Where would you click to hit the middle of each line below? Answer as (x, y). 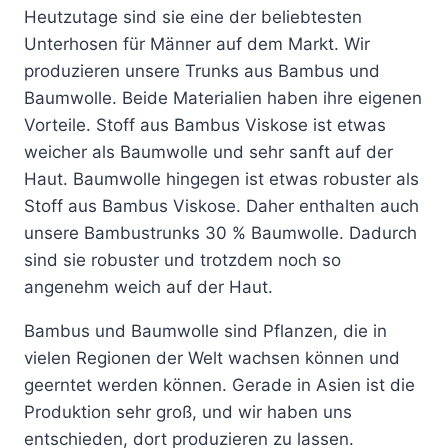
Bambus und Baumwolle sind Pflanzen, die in (205, 331)
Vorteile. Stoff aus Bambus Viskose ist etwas (205, 125)
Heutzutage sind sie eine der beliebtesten (193, 17)
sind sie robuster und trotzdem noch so (182, 260)
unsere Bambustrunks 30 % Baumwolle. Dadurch (220, 233)
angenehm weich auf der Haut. (148, 287)
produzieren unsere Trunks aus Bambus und (202, 71)
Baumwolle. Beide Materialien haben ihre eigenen (223, 98)
